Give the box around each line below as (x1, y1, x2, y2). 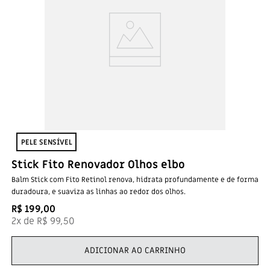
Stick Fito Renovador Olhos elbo (11, 158, 185, 172)
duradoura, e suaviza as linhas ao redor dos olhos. (11, 187, 186, 196)
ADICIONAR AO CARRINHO (84, 244, 186, 256)
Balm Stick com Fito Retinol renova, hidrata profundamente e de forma (11, 175, 259, 184)
